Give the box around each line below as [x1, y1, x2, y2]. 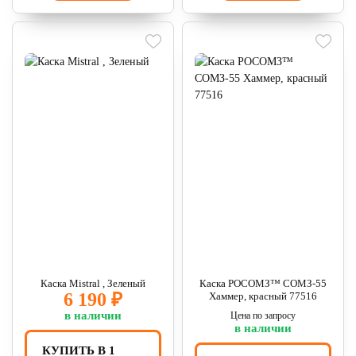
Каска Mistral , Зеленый [41, 277, 145, 289]
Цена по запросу [230, 310, 296, 321]
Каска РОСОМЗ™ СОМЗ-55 [199, 277, 327, 289]
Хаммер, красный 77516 [209, 290, 317, 302]
